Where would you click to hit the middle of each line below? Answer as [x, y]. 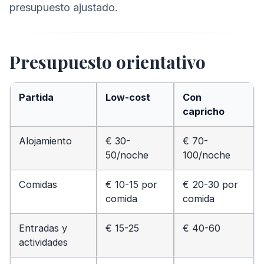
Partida [36, 97]
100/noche [207, 155]
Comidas [38, 184]
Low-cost [128, 97]
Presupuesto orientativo [108, 62]
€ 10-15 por [131, 184]
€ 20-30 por [210, 184]
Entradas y [43, 228]
